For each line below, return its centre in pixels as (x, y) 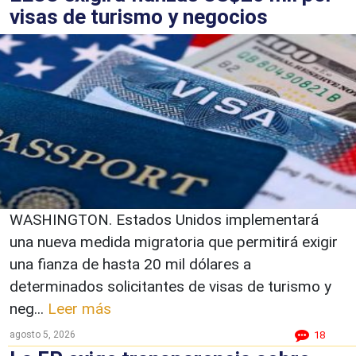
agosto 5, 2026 (43, 334)
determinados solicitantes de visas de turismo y (170, 286)
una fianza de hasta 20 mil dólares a (130, 264)
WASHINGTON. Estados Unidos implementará (164, 219)
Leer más (79, 308)
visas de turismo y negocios (139, 16)
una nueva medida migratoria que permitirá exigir (174, 242)
